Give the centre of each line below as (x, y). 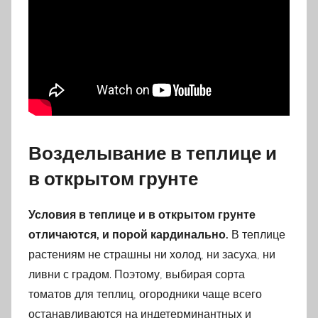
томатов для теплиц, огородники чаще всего (145, 295)
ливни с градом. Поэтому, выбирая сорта (137, 275)
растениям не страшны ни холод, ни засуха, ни (152, 255)
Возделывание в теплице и (153, 153)
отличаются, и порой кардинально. (128, 235)
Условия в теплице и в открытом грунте (142, 215)
